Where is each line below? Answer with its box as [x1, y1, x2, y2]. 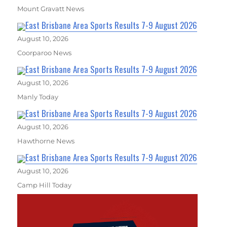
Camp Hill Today [17, 181, 72, 190]
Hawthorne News [17, 137, 75, 145]
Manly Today [17, 93, 59, 101]
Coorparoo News [17, 49, 72, 57]
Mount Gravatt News [17, 5, 85, 13]
